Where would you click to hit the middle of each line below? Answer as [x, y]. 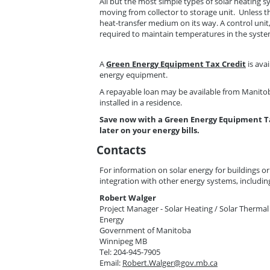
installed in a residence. [141, 102]
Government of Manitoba [145, 230]
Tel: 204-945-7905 [131, 252]
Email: [111, 262]
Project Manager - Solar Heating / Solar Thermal [184, 208]
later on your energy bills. [149, 130]
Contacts [121, 149]
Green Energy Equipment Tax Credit [176, 64]
